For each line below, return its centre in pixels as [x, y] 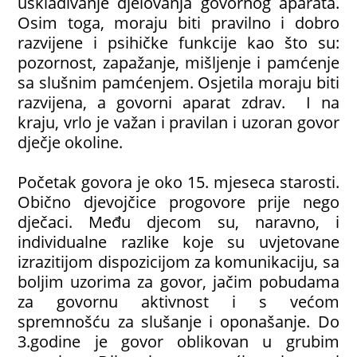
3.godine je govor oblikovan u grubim [178, 341]
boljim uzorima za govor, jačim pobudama [178, 282]
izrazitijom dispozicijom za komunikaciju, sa [178, 262]
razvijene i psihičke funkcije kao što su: [178, 43]
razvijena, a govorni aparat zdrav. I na [178, 102]
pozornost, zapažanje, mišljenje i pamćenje [178, 63]
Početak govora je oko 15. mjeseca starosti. [178, 182]
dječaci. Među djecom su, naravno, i [178, 222]
